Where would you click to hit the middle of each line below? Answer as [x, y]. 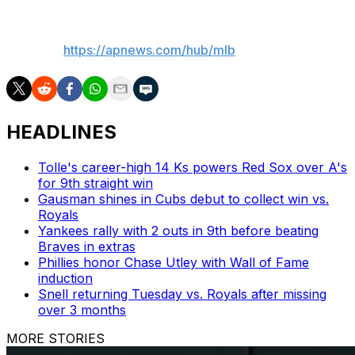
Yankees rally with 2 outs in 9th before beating [178, 231]
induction [65, 279]
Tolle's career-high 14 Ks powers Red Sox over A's [193, 168]
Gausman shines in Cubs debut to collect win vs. [183, 199]
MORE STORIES [55, 339]
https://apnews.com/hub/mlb [149, 50]
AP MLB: [35, 50]
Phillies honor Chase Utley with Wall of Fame [174, 263]
